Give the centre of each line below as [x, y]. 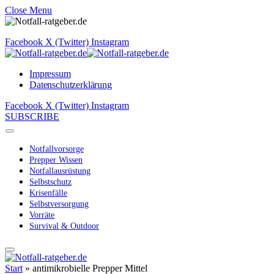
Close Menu [28, 10]
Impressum [50, 74]
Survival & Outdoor [64, 226]
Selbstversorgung [59, 204]
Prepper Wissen [56, 160]
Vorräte [42, 215]
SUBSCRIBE [32, 117]
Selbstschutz [50, 182]
